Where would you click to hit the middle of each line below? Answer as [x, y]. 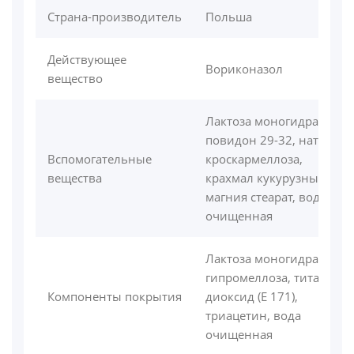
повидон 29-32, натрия [273, 140]
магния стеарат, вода [266, 197]
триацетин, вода [253, 316]
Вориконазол [244, 69]
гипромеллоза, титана [269, 278]
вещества [75, 178]
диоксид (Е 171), [252, 297]
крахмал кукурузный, [267, 178]
